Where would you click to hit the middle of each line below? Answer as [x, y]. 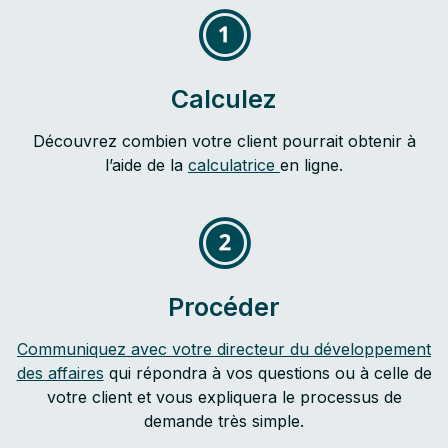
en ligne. [311, 165]
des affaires [60, 373]
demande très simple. [224, 421]
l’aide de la [146, 165]
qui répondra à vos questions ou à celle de [267, 373]
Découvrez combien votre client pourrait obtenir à [224, 141]
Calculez [224, 99]
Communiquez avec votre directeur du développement [224, 349]
